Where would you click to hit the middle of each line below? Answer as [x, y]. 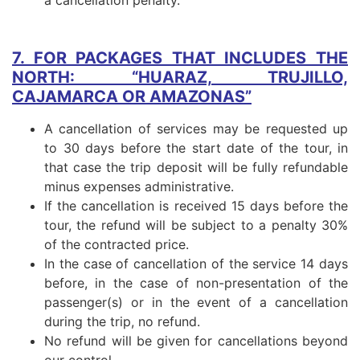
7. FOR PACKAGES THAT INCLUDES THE [180, 57]
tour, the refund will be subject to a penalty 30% [196, 225]
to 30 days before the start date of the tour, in [196, 147]
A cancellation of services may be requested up [196, 128]
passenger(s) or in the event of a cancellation [196, 302]
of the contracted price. [117, 244]
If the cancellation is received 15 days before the [196, 205]
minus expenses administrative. [139, 186]
